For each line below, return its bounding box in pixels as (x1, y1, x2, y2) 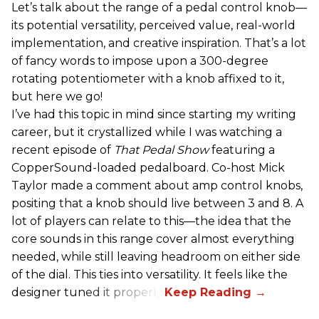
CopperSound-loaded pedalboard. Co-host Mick (11, 160, 285, 174)
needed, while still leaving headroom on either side (11, 249, 300, 263)
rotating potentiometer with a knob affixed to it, (11, 71, 284, 85)
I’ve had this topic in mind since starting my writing (11, 107, 296, 121)
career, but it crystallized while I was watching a (11, 125, 282, 139)
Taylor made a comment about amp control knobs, (11, 178, 303, 192)
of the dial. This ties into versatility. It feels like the (11, 267, 288, 281)
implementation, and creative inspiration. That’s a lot (11, 36, 306, 50)
